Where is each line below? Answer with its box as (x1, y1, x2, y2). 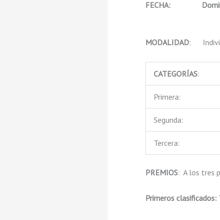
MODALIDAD (145, 37, 189, 48)
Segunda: (153, 115, 183, 125)
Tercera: (153, 138, 180, 148)
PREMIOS (145, 167, 178, 178)
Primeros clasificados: (145, 193, 219, 203)
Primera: (153, 92, 181, 102)
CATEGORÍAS (153, 69, 197, 79)
